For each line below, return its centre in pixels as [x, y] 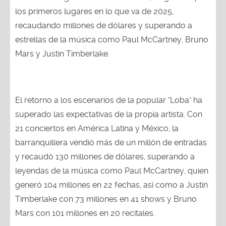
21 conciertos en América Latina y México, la [97, 128]
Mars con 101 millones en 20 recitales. [85, 213]
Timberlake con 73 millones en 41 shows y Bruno [106, 199]
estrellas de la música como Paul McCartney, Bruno [112, 39]
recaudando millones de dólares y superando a [104, 25]
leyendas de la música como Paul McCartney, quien [112, 171]
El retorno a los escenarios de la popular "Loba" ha [109, 100]
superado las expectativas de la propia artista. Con [109, 114]
